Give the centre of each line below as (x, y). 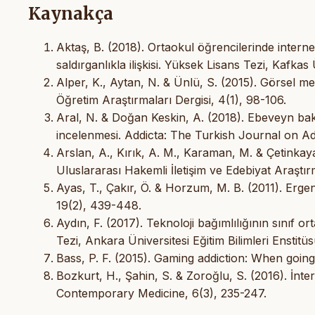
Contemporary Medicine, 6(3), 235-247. (161, 294)
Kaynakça (71, 14)
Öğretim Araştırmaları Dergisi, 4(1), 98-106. (171, 100)
